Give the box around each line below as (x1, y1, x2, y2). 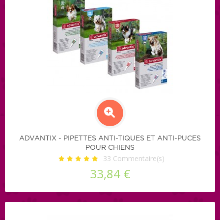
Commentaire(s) (111, 153, 165, 163)
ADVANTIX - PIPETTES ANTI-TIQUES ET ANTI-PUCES (19, 135, 201, 142)
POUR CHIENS (85, 144, 135, 151)
